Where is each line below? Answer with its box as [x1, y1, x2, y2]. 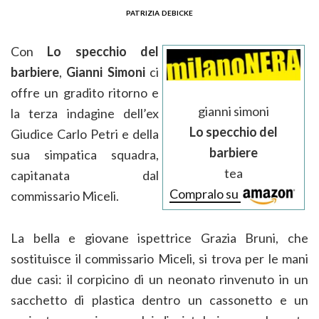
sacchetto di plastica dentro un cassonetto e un [11, 292, 308, 308]
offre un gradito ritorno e [11, 85, 159, 101]
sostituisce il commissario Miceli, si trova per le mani [11, 251, 308, 267]
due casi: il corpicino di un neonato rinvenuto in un [11, 271, 308, 288]
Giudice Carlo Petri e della [11, 126, 159, 142]
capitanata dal [11, 167, 159, 184]
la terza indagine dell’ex [11, 105, 159, 122]
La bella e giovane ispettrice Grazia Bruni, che [11, 230, 308, 246]
